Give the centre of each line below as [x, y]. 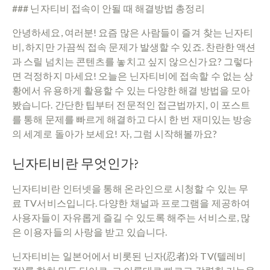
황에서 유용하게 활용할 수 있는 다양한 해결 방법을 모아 [131, 90]
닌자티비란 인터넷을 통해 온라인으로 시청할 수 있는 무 [130, 188]
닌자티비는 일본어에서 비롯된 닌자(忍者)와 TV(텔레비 [129, 256]
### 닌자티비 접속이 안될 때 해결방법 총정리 [108, 8]
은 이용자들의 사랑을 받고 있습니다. [89, 231]
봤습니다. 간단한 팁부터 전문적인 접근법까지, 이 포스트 [131, 104]
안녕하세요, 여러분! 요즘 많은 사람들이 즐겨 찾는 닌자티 [133, 32]
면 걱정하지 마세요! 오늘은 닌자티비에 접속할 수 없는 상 [133, 75]
